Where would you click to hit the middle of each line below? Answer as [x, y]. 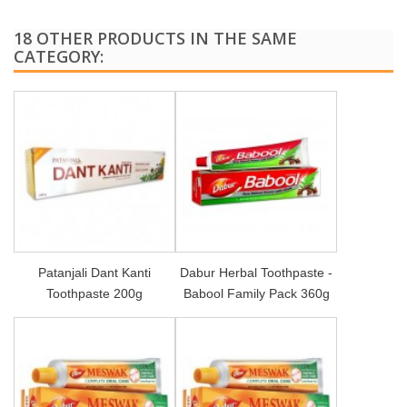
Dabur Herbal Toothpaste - [256, 272]
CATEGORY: [59, 56]
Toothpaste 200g [94, 293]
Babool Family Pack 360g [256, 293]
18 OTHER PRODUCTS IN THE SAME [155, 38]
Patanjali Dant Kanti [94, 272]
